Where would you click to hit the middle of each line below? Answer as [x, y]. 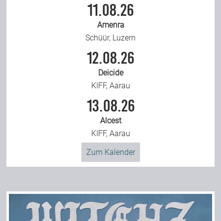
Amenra [110, 25]
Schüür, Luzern [110, 37]
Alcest [110, 120]
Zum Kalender [110, 152]
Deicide [110, 73]
